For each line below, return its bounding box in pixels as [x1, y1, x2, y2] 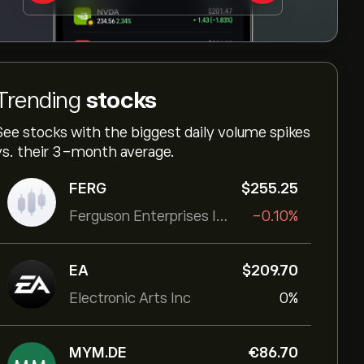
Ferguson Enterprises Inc [216, 208, 227, 224]
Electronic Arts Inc [69, 290, 191, 306]
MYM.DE [69, 344, 127, 361]
